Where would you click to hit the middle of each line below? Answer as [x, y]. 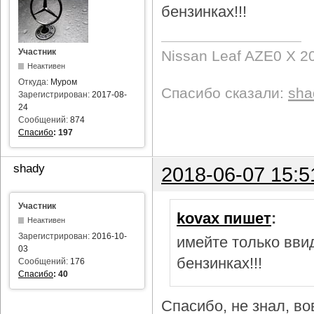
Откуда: [34, 82]
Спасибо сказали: [225, 93]
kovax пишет [224, 219]
